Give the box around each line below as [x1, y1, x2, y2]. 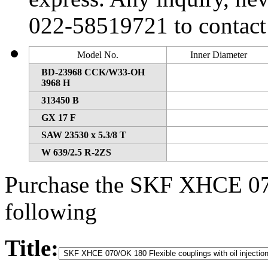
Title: [5, 234, 59, 261]
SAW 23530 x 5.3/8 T [41, 129, 126, 140]
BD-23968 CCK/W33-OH [41, 66, 145, 77]
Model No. [77, 49, 118, 60]
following [5, 198, 97, 224]
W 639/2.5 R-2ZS [41, 147, 111, 157]
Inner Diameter [190, 49, 247, 60]
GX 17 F [41, 112, 76, 123]
